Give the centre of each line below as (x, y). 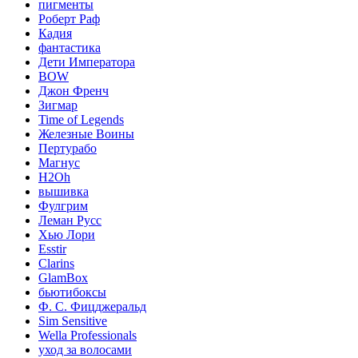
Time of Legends (81, 119)
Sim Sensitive (73, 320)
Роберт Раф (69, 18)
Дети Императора (87, 62)
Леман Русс (70, 220)
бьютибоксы (72, 292)
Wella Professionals (88, 335)
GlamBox (63, 277)
